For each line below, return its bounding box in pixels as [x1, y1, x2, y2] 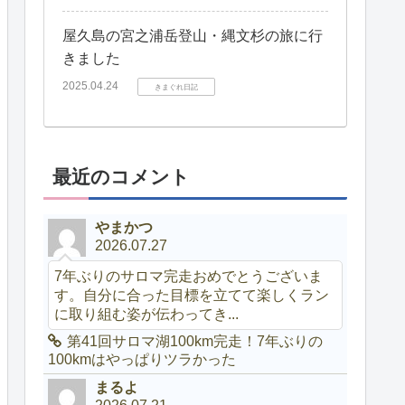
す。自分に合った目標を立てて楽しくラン [54, 287, 330, 304]
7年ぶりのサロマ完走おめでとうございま [54, 268, 324, 285]
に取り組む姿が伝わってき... [54, 306, 240, 323]
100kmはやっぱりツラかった [48, 352, 237, 368]
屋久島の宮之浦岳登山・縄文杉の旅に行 [62, 27, 323, 43]
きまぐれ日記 [155, 81, 198, 91]
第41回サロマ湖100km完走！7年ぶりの [67, 334, 324, 350]
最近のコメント [52, 166, 190, 188]
